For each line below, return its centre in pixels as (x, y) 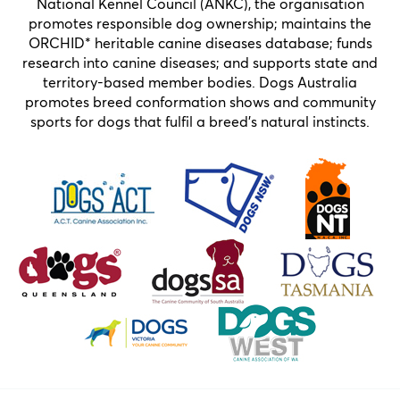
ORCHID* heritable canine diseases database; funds (200, 42)
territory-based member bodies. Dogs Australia (200, 82)
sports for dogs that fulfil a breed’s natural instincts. (200, 121)
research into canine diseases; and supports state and (200, 62)
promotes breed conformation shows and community (200, 101)
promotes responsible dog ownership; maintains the (200, 23)
